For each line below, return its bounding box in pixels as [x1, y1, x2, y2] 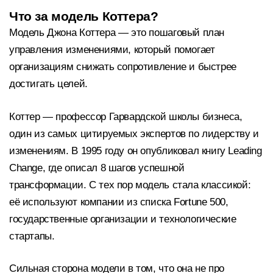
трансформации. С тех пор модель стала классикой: [9, 179, 251, 191]
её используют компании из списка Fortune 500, [9, 196, 229, 208]
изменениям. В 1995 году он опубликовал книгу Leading [9, 144, 262, 157]
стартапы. [9, 230, 55, 242]
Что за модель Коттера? [9, 9, 162, 24]
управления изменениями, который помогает [9, 44, 215, 56]
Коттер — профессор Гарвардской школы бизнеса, [9, 110, 243, 122]
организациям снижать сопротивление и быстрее [9, 61, 236, 73]
